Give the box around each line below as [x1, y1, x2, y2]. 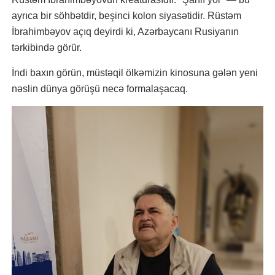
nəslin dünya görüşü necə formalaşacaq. [12, 83, 188, 94]
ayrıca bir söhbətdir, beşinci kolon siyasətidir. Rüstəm [12, 10, 241, 21]
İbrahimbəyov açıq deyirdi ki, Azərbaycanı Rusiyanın [12, 26, 239, 37]
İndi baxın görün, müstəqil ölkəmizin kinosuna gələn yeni [12, 67, 258, 78]
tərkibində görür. [12, 42, 84, 53]
